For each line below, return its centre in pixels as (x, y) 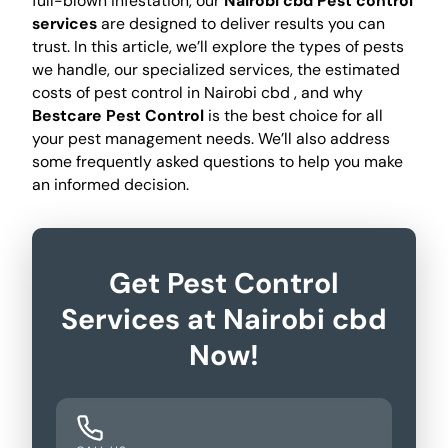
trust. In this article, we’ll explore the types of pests (217, 47)
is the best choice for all (293, 116)
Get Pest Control (224, 284)
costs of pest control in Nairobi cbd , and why (197, 93)
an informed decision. (110, 185)
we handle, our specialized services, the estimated (215, 70)
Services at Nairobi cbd (224, 320)
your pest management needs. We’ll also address (210, 139)
